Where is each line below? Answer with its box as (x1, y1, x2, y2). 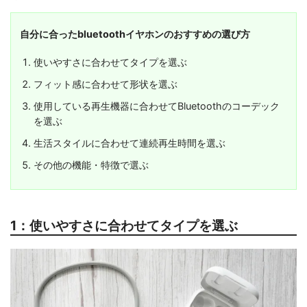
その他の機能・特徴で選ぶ (33, 158, 149, 171)
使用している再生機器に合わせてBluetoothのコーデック (33, 99, 280, 112)
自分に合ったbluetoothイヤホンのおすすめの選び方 (19, 27, 250, 40)
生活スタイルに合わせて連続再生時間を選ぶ (33, 136, 225, 149)
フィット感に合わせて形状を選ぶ (33, 77, 177, 90)
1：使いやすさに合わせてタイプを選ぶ (10, 217, 238, 234)
